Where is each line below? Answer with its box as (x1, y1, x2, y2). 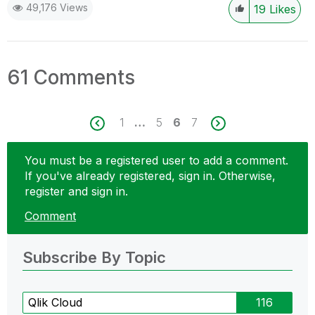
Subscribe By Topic (22, 248, 166, 266)
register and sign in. (25, 184, 128, 198)
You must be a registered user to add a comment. (25, 153, 288, 167)
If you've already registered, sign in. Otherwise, (25, 168, 276, 183)
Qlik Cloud (28, 295, 82, 309)
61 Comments (7, 65, 135, 89)
